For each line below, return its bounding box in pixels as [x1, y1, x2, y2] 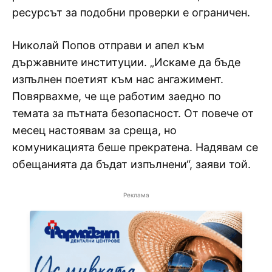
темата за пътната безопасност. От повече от [12, 106, 254, 120]
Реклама [123, 191, 149, 199]
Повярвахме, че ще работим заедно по [12, 89, 221, 103]
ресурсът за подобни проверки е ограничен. [12, 5, 250, 19]
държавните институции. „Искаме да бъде [12, 55, 240, 69]
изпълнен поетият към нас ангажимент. [12, 72, 223, 86]
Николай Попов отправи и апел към [12, 38, 205, 52]
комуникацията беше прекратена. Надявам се [12, 140, 258, 154]
